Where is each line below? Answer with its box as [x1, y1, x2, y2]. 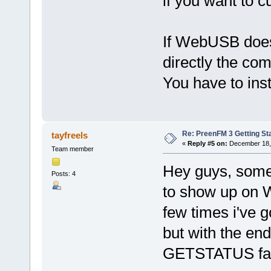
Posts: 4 [51, 169, 76, 177]
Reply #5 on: [187, 140, 227, 148]
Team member [51, 145, 94, 153]
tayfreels [51, 130, 88, 141]
